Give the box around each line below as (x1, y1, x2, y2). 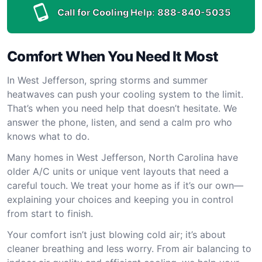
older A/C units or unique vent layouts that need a (7, 166, 229, 177)
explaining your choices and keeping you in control (7, 194, 233, 205)
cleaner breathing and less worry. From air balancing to (7, 243, 251, 254)
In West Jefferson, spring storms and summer (7, 74, 208, 86)
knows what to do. (7, 130, 89, 142)
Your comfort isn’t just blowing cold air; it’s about (7, 229, 226, 240)
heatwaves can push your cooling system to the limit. (7, 88, 243, 100)
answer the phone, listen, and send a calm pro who (7, 116, 232, 128)
